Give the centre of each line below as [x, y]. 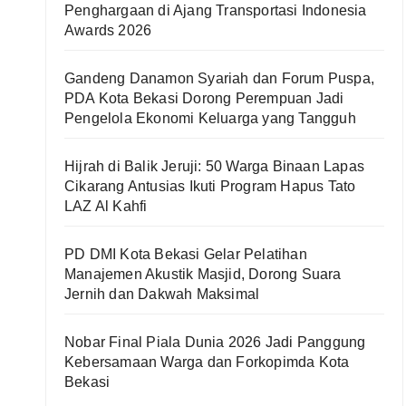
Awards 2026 [108, 30]
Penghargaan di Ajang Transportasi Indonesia [216, 10]
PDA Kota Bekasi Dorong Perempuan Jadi [204, 98]
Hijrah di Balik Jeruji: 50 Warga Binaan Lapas [215, 166]
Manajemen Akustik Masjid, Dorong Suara [203, 274]
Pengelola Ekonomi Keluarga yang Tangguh [210, 118]
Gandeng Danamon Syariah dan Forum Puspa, [220, 78]
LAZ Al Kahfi [106, 206]
